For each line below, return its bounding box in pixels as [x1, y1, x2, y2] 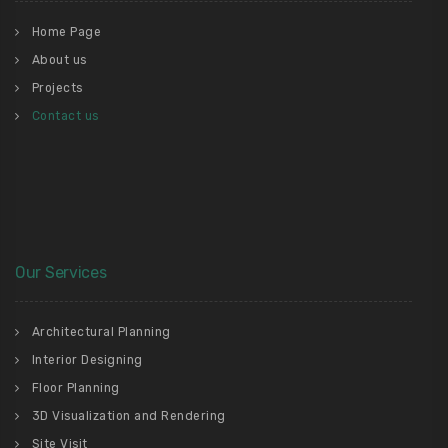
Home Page [31, 25, 101, 39]
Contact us [31, 109, 99, 123]
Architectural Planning [31, 325, 171, 339]
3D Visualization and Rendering [31, 409, 226, 423]
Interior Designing [31, 353, 143, 367]
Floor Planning [31, 381, 120, 395]
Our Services [15, 263, 107, 282]
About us [31, 53, 87, 67]
